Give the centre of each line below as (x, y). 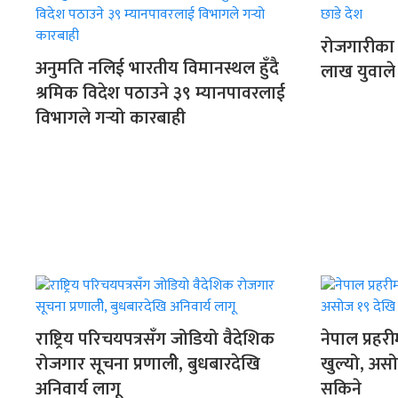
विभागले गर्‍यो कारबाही (111, 119)
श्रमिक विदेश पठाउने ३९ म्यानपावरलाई (160, 94)
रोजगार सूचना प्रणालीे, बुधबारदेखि (148, 365)
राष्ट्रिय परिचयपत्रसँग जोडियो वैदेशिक (155, 340)
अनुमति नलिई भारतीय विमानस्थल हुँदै (157, 69)
